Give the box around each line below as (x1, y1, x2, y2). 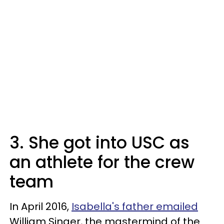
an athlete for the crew (9, 150, 194, 174)
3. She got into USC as (9, 131, 189, 154)
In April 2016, (9, 199, 71, 213)
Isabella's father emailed (71, 199, 198, 213)
